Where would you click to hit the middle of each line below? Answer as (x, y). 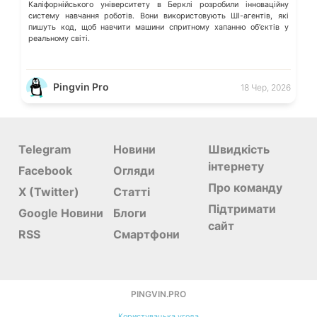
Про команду (245, 187)
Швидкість (238, 149)
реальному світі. (59, 39)
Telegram (45, 149)
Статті (131, 191)
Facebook (45, 170)
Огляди (134, 170)
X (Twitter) (49, 191)
